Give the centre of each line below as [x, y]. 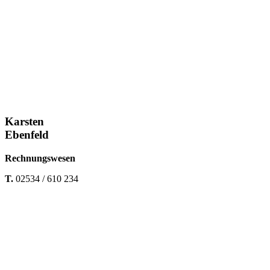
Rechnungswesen [40, 158]
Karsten [24, 121]
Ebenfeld [27, 134]
